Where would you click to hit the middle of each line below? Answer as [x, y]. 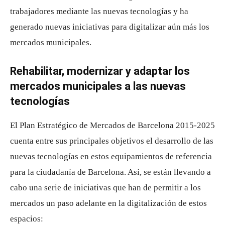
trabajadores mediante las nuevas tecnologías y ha [99, 12]
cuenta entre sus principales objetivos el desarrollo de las [112, 141]
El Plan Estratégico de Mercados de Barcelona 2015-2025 [113, 126]
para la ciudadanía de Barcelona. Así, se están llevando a [110, 172]
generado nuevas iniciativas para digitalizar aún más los [110, 27]
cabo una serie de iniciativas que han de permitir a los [105, 188]
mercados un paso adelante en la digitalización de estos [108, 203]
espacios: [27, 219]
